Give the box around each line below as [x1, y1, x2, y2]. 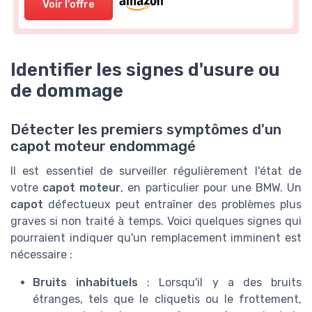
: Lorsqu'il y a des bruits [138, 275, 302, 289]
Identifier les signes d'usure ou [10, 58, 280, 80]
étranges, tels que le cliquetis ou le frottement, [33, 292, 302, 306]
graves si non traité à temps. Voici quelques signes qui [10, 214, 302, 228]
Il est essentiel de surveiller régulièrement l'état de [10, 164, 302, 178]
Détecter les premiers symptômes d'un [10, 120, 281, 138]
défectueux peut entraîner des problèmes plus [43, 197, 302, 211]
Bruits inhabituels [33, 275, 139, 289]
